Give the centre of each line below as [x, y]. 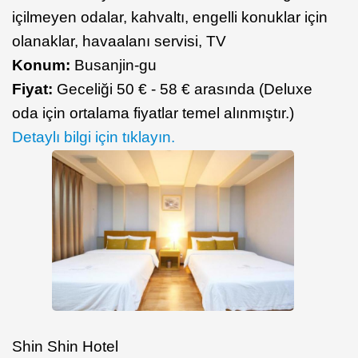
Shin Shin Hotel [65, 347]
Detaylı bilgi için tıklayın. [93, 137]
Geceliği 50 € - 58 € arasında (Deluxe [183, 89]
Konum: [43, 65]
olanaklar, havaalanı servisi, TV [119, 41]
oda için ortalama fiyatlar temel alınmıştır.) [153, 113]
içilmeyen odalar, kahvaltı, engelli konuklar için [170, 17]
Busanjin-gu [115, 65]
